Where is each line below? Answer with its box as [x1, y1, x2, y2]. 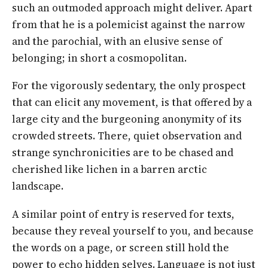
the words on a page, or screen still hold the [12, 240, 229, 255]
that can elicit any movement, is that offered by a [12, 95, 252, 110]
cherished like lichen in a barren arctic [12, 162, 207, 177]
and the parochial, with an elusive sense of [12, 33, 223, 48]
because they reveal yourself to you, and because [12, 224, 254, 239]
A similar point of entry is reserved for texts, [12, 207, 234, 222]
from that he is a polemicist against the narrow [12, 17, 245, 32]
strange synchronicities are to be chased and [12, 145, 233, 160]
